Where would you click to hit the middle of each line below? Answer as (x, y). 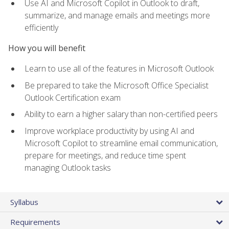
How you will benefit (47, 48)
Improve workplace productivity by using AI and (109, 131)
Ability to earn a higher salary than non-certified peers (121, 114)
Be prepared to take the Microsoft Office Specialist (117, 85)
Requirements (35, 222)
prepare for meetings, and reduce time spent (105, 156)
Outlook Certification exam (73, 97)
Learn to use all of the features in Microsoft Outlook (119, 69)
